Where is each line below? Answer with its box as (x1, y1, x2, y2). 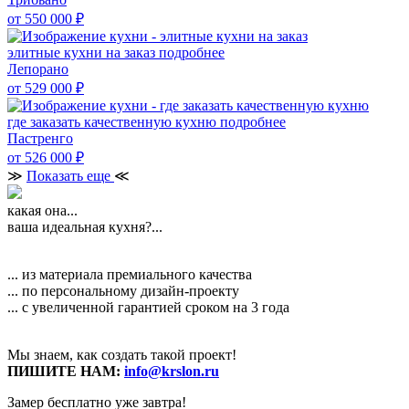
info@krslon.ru (124, 362, 219, 379)
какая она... (7, 202, 78, 218)
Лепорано (7, 60, 68, 77)
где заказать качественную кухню (7, 113, 220, 130)
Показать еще (26, 167, 114, 184)
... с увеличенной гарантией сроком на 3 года (7, 299, 289, 315)
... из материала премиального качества (7, 266, 252, 282)
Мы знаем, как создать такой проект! (7, 346, 236, 362)
